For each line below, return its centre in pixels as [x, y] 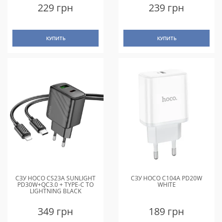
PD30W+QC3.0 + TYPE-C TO [55, 184]
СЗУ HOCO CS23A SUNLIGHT [55, 178]
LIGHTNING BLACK [55, 191]
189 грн [166, 211]
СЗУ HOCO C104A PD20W [166, 178]
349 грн [55, 211]
